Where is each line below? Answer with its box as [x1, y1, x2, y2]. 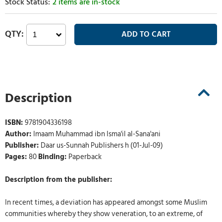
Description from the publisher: [5, 174, 112, 186]
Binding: [38, 151, 68, 163]
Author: [5, 128, 33, 140]
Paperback [68, 151, 102, 163]
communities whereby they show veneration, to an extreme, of [5, 208, 203, 220]
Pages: [5, 151, 29, 163]
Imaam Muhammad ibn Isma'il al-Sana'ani [33, 128, 161, 140]
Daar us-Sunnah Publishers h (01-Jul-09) [41, 140, 163, 152]
